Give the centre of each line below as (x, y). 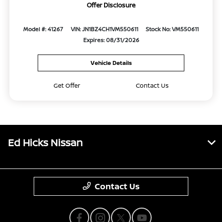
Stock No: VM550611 (172, 29)
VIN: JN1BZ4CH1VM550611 (104, 29)
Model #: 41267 (43, 29)
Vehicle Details (111, 62)
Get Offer (67, 85)
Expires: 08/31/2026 (111, 40)
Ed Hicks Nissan (45, 142)
